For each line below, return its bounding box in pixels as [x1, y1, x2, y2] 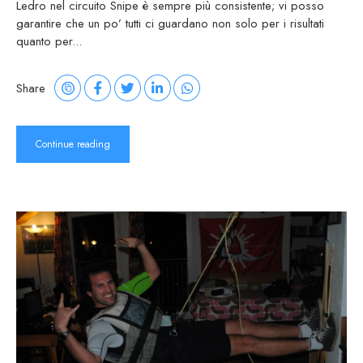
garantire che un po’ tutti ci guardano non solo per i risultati [16, 15, 324, 33]
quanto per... [16, 32, 82, 51]
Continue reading [36, 137, 110, 152]
